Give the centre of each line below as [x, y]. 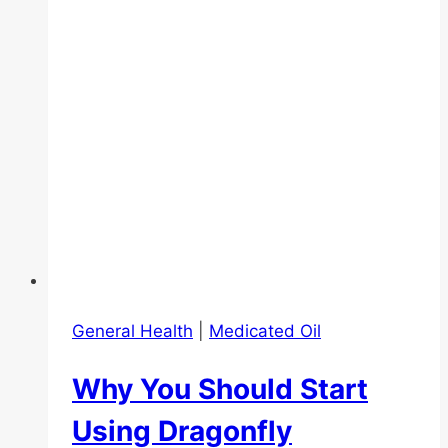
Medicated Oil [265, 330]
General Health [132, 330]
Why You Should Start [220, 388]
